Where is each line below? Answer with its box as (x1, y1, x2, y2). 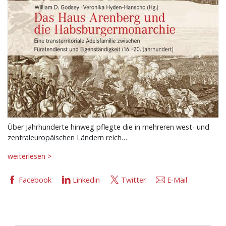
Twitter (121, 175, 146, 185)
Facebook (19, 175, 51, 185)
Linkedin (73, 175, 100, 185)
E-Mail (167, 175, 187, 185)
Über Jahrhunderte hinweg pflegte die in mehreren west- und (8, 122, 209, 132)
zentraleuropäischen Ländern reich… (8, 133, 127, 143)
